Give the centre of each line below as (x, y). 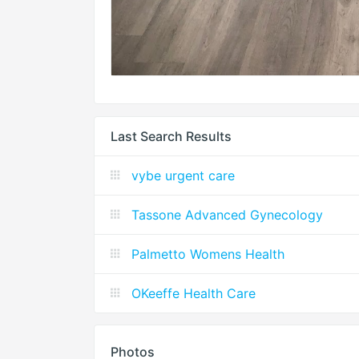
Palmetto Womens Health (208, 254)
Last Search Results (171, 136)
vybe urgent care (183, 175)
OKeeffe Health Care (194, 293)
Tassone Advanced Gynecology (227, 214)
